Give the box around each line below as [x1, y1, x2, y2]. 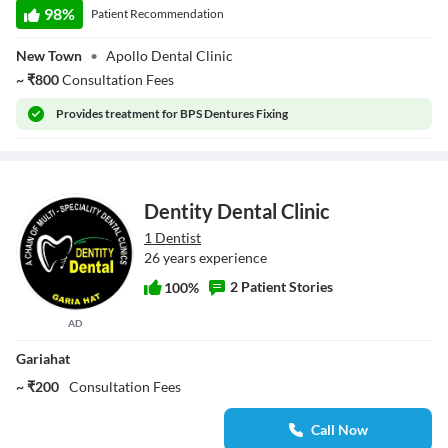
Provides [56, 105, 106, 121]
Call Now [310, 420, 368, 438]
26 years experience [144, 248, 267, 266]
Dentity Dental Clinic [144, 198, 330, 223]
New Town [16, 46, 82, 64]
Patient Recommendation [91, 5, 224, 21]
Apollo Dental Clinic [106, 46, 233, 64]
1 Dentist [144, 228, 201, 246]
